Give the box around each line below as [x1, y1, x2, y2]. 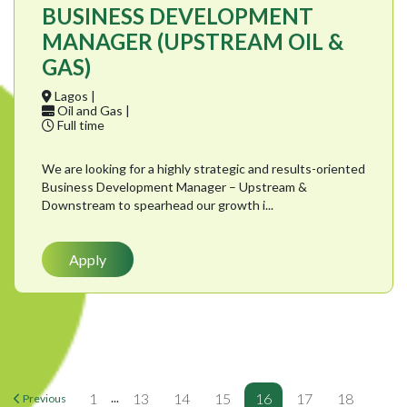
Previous [23, 391, 66, 405]
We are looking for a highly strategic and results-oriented [42, 161, 365, 177]
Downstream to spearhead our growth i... [42, 197, 273, 213]
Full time [55, 117, 104, 134]
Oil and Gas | [55, 103, 130, 119]
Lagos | [52, 88, 95, 104]
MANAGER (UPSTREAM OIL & [42, 28, 343, 55]
